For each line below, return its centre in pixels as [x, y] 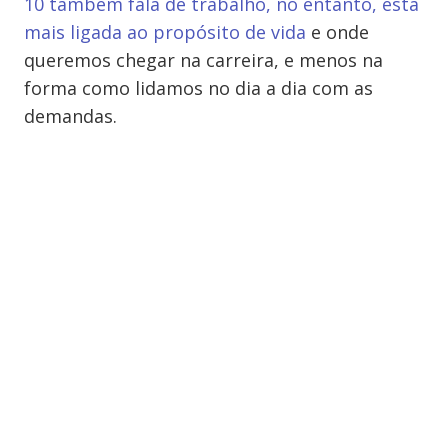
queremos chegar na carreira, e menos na [203, 60]
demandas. [70, 116]
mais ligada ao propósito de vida [165, 32]
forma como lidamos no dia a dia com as [198, 88]
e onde [337, 32]
